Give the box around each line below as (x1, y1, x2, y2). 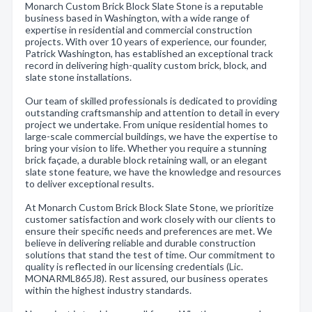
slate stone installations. (25, 71, 132, 83)
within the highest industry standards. (25, 284, 192, 296)
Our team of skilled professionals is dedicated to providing (25, 95, 277, 107)
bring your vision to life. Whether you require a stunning (25, 142, 267, 154)
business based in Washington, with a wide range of (25, 12, 249, 24)
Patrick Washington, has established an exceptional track (25, 47, 273, 59)
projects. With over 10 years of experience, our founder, (25, 36, 267, 47)
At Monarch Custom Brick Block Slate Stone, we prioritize (25, 201, 274, 213)
